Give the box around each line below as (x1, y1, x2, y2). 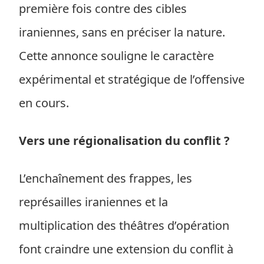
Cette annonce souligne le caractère (19, 48, 214, 64)
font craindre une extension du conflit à (19, 241, 233, 257)
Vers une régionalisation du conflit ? (19, 133, 230, 148)
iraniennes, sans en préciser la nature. (19, 24, 225, 40)
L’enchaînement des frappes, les (19, 170, 192, 186)
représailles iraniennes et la (19, 194, 168, 210)
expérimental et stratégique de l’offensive (19, 71, 245, 87)
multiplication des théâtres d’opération (19, 217, 229, 233)
